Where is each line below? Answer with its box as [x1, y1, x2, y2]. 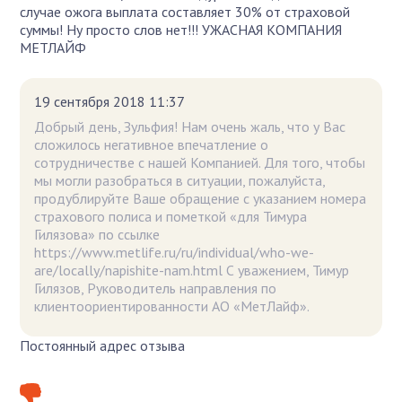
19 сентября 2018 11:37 [34, 92, 186, 110]
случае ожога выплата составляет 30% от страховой [20, 2, 351, 21]
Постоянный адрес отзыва [20, 336, 186, 354]
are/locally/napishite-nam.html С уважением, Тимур [34, 260, 350, 279]
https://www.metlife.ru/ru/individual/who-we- [34, 242, 315, 261]
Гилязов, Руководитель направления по [34, 278, 277, 297]
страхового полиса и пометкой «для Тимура [34, 206, 308, 225]
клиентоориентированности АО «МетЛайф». [34, 296, 310, 315]
